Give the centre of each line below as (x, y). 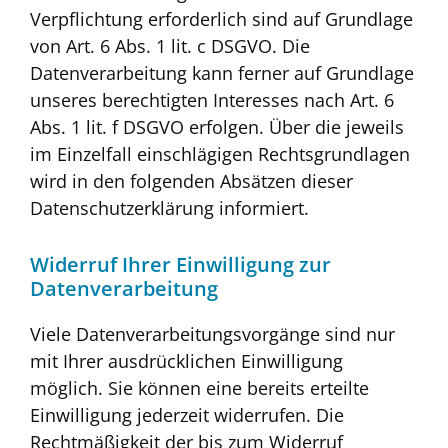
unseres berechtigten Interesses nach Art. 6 (212, 100)
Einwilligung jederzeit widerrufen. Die (187, 414)
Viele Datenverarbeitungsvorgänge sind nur (212, 333)
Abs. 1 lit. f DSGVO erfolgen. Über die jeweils (217, 127)
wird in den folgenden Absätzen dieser (191, 181)
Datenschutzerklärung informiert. (169, 208)
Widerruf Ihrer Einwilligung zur (180, 264)
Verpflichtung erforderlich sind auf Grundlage (221, 19)
